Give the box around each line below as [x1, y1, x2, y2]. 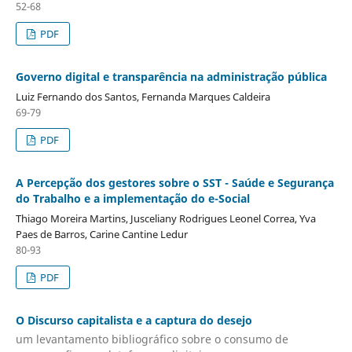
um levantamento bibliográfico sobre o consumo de [15, 331, 288, 346]
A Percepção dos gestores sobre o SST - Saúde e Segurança [15, 175, 334, 191]
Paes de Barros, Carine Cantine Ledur [15, 227, 188, 242]
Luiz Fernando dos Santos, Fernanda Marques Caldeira [15, 90, 270, 104]
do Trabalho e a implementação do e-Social [15, 191, 250, 207]
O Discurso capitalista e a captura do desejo [15, 313, 252, 328]
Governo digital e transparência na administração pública [15, 69, 327, 85]
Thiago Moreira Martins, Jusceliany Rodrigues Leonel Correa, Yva [15, 211, 316, 226]
